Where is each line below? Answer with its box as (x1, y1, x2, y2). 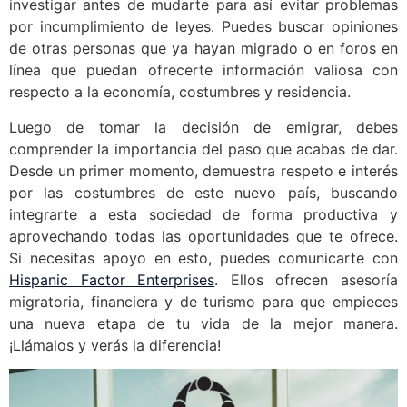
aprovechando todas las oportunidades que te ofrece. (9, 226, 398, 245)
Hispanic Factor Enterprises (9, 270, 215, 289)
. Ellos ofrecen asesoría (214, 270, 399, 289)
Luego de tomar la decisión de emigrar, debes (9, 117, 398, 136)
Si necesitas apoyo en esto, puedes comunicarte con (9, 248, 398, 267)
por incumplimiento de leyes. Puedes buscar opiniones (9, 17, 398, 36)
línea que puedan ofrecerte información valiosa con (9, 61, 398, 80)
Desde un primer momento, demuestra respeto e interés (9, 161, 398, 180)
